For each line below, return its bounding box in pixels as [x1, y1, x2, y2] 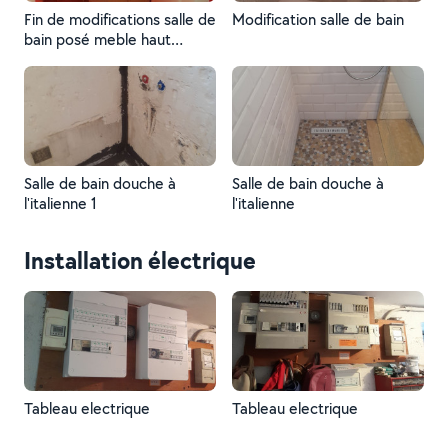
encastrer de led [24, 49, 136, 70]
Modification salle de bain [232, 9, 404, 30]
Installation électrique [24, 244, 256, 276]
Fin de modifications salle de [24, 9, 216, 30]
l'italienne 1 [24, 193, 97, 214]
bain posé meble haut [24, 29, 171, 50]
